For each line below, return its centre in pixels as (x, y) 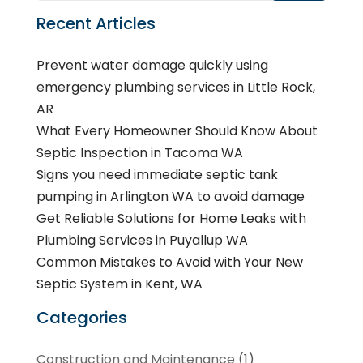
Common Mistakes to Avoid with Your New (169, 263)
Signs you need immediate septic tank (157, 175)
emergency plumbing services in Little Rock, (175, 88)
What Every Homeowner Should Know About (177, 131)
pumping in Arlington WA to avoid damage (170, 197)
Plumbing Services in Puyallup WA (142, 241)
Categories (81, 318)
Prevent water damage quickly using (152, 66)
